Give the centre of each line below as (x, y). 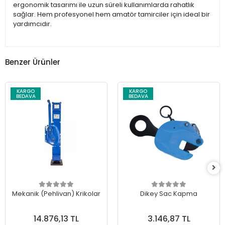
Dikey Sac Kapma (169, 194)
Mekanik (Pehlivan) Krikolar (56, 194)
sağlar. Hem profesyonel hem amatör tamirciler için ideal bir (111, 15)
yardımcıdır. (32, 24)
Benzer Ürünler (33, 62)
